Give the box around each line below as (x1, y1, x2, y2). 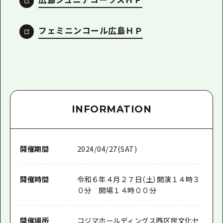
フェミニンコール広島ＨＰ (38, 24, 143, 36)
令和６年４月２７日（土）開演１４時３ (77, 173, 200, 184)
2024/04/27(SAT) (77, 143, 137, 154)
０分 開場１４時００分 (77, 184, 157, 195)
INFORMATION (71, 104, 152, 115)
